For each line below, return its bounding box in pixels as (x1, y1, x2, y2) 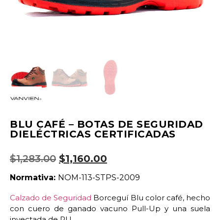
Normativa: (10, 173, 58, 183)
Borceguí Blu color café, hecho (91, 193, 211, 203)
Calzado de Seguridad (10, 193, 92, 203)
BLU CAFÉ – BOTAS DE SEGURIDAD (10, 118, 203, 130)
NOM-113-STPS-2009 (58, 173, 140, 183)
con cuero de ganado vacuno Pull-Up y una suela (10, 204, 210, 214)
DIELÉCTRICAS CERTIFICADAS (10, 128, 176, 140)
